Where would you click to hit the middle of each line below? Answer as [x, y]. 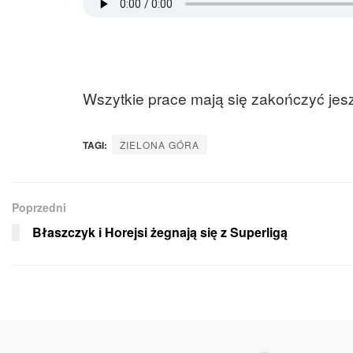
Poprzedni [39, 208]
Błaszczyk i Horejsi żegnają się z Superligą [160, 232]
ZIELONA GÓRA [160, 145]
